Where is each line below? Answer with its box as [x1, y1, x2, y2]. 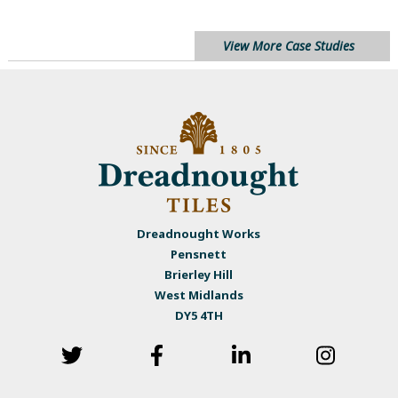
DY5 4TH [174, 307, 223, 324]
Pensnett [171, 246, 227, 263]
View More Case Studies [223, 37, 355, 55]
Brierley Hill [164, 267, 234, 283]
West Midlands [154, 287, 243, 304]
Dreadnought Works [137, 226, 261, 243]
